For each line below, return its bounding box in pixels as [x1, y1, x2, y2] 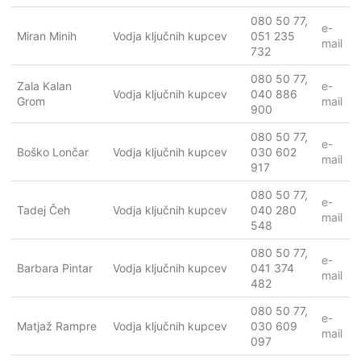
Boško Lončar [17, 144, 89, 159]
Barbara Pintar [17, 260, 93, 275]
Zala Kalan [17, 78, 72, 93]
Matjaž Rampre [17, 318, 97, 333]
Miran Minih [17, 28, 77, 43]
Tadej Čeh [17, 202, 70, 217]
